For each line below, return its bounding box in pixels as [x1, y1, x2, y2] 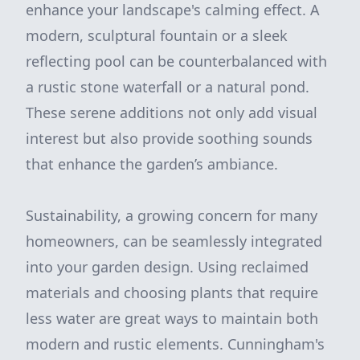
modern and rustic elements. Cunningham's [26, 334, 325, 354]
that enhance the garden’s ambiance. [26, 154, 278, 174]
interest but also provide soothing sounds [26, 129, 313, 148]
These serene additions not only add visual [26, 103, 317, 122]
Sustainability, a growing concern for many [26, 206, 317, 225]
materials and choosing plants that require [26, 283, 318, 302]
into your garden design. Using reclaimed [26, 257, 309, 276]
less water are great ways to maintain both [26, 309, 318, 328]
